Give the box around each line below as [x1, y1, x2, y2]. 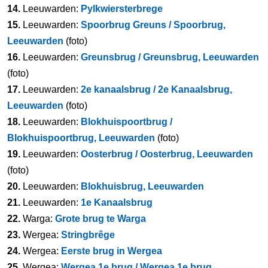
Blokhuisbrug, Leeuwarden [81, 181, 204, 191]
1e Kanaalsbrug [81, 197, 153, 208]
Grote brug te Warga [55, 214, 146, 224]
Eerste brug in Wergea [61, 246, 162, 256]
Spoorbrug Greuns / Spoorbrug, [81, 20, 226, 30]
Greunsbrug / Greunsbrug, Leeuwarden [81, 52, 259, 62]
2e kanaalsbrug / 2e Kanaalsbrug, [81, 84, 232, 95]
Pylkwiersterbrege [81, 4, 163, 14]
